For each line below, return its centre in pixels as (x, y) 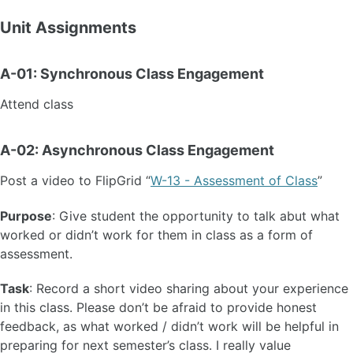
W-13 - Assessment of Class (234, 180)
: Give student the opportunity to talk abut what (196, 216)
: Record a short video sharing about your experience (189, 289)
